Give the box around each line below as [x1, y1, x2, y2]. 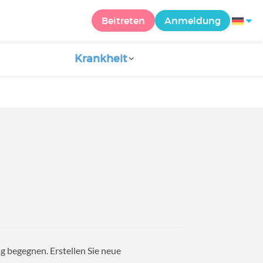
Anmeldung [164, 15, 221, 26]
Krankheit [74, 52, 127, 65]
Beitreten [102, 15, 145, 26]
